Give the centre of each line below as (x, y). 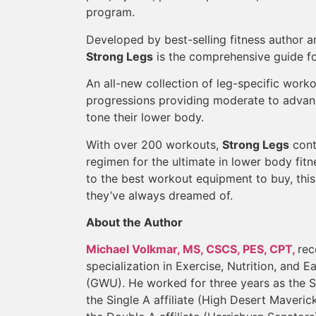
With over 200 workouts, (154, 144)
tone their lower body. (145, 117)
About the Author (134, 222)
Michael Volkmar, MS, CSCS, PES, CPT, (192, 249)
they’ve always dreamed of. (159, 195)
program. (110, 12)
